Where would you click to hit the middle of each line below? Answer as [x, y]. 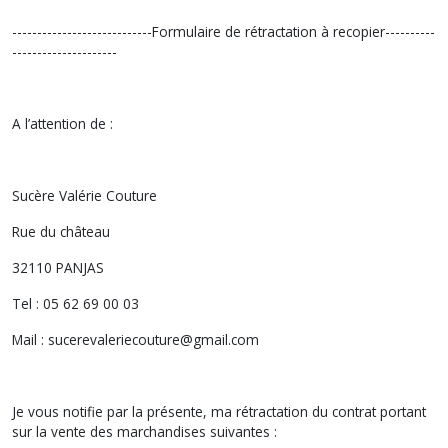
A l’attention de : [62, 123]
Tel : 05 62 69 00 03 [75, 303]
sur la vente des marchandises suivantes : [144, 431]
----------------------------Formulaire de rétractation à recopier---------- [223, 31]
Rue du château [61, 231]
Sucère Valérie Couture [84, 195]
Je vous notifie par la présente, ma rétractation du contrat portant [219, 411]
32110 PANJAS [58, 267]
